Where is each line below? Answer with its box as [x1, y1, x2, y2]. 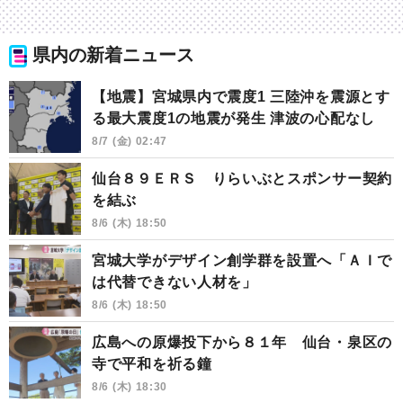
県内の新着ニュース [32, 45, 194, 66]
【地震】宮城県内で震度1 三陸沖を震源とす [92, 88, 390, 104]
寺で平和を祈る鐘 [92, 355, 212, 372]
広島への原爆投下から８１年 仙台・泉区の [92, 334, 392, 350]
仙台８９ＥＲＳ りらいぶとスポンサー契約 [92, 170, 392, 186]
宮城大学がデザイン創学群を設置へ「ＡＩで [92, 252, 392, 268]
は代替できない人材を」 [92, 273, 257, 290]
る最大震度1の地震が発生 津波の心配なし [92, 110, 375, 126]
